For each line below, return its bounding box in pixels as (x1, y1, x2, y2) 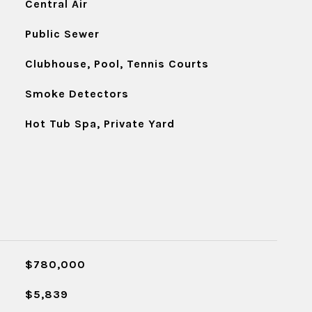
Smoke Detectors (24, 87, 129, 100)
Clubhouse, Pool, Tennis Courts (24, 57, 209, 70)
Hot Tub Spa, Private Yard (24, 117, 175, 130)
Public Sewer (24, 27, 100, 40)
